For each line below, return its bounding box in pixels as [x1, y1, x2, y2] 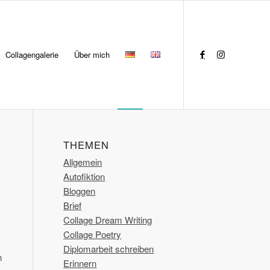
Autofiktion [63, 170, 105, 183]
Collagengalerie [5, 49, 58, 60]
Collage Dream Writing [63, 213, 152, 226]
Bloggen [63, 184, 96, 197]
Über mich [74, 49, 110, 60]
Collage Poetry [63, 228, 122, 240]
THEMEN [63, 137, 110, 152]
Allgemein [63, 155, 102, 168]
